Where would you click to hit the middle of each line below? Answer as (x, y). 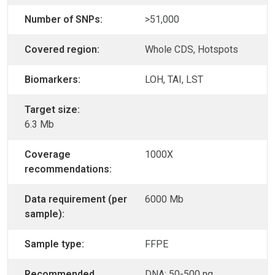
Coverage (48, 155)
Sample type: (54, 244)
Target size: (52, 110)
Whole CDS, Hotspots (192, 50)
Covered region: (62, 50)
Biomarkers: (52, 80)
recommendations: (68, 169)
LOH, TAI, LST (174, 80)
